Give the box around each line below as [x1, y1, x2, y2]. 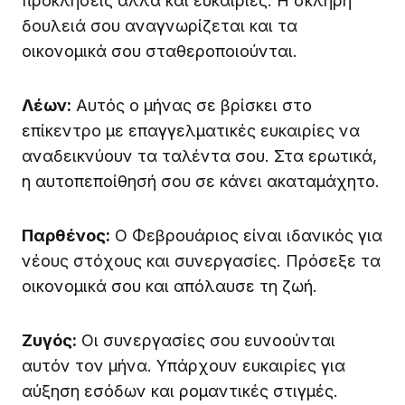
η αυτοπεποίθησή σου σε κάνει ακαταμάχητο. [22, 172, 380, 192]
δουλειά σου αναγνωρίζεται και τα [22, 16, 297, 36]
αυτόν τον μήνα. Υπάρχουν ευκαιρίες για [22, 356, 345, 376]
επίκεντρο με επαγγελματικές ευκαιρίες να [22, 121, 360, 141]
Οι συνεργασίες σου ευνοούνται [77, 331, 335, 351]
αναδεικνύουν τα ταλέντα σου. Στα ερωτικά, [22, 146, 377, 166]
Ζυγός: [22, 331, 77, 351]
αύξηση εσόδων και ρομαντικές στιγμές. [22, 381, 338, 401]
